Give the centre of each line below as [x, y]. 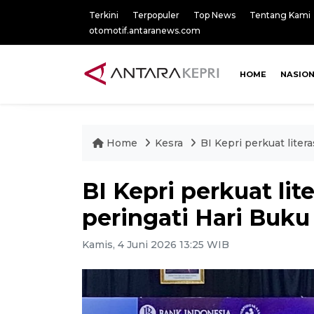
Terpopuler [156, 15]
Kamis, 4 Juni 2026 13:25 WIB [156, 245]
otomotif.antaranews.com [145, 30]
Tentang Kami [280, 15]
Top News [214, 15]
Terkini [104, 15]
